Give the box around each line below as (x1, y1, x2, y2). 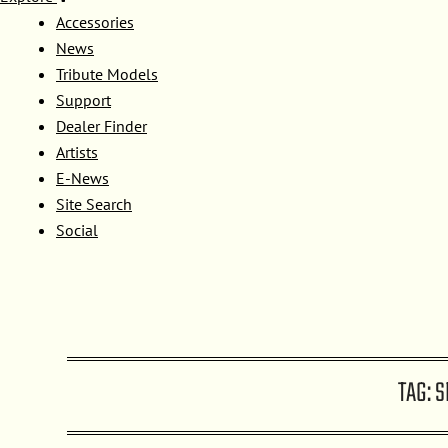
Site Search (56, 194, 132, 214)
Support (56, 90, 111, 110)
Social (56, 220, 98, 240)
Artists (56, 142, 98, 162)
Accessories (56, 12, 134, 32)
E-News (56, 168, 109, 188)
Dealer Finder (56, 116, 147, 136)
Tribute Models (56, 64, 158, 84)
